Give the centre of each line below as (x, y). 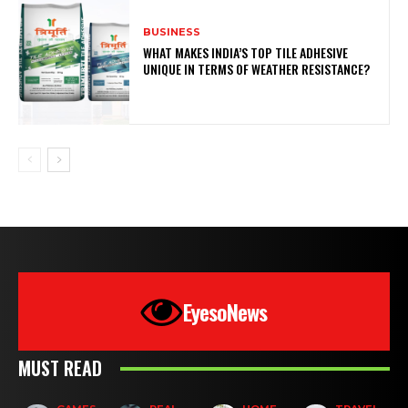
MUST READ (60, 368)
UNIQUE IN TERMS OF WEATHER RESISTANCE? (257, 68)
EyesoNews (225, 312)
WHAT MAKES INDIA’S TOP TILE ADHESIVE (246, 52)
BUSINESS (172, 31)
